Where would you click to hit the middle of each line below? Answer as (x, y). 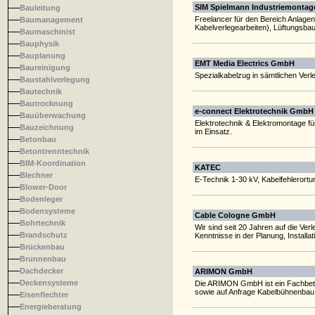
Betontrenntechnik (54, 151)
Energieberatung (51, 307)
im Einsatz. (213, 131)
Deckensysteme (49, 283)
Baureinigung (45, 67)
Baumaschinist (47, 32)
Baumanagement (51, 20)
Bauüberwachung (53, 115)
